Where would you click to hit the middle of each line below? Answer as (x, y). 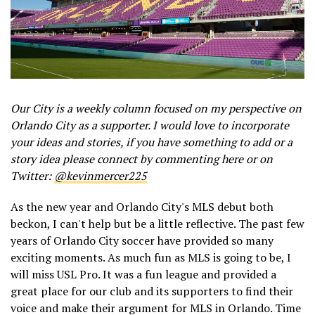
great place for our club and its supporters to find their (152, 291)
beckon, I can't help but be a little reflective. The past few (157, 223)
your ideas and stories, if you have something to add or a (152, 142)
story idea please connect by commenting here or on (142, 159)
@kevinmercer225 (101, 175)
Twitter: (32, 175)
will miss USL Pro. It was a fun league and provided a (143, 274)
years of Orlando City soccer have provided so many (142, 240)
